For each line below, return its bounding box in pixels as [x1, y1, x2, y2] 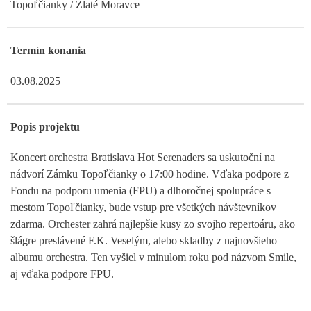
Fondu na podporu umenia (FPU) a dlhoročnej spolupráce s [10, 184, 271, 196]
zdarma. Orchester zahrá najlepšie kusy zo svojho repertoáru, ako [10, 217, 295, 230]
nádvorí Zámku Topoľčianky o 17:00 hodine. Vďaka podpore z [10, 167, 289, 180]
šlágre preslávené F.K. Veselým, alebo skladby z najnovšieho [10, 234, 277, 246]
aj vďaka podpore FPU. [10, 267, 114, 280]
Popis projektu [10, 120, 80, 133]
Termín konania [10, 44, 86, 56]
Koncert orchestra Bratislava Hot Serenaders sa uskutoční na [10, 151, 275, 163]
